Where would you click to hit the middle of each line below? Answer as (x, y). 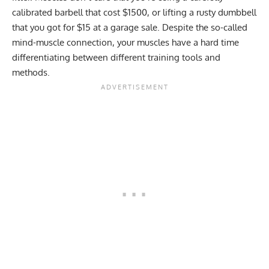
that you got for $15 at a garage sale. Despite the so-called (130, 27)
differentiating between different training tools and (116, 57)
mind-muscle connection (62, 42)
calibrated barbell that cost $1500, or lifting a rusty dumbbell (134, 12)
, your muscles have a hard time (176, 42)
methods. (32, 72)
